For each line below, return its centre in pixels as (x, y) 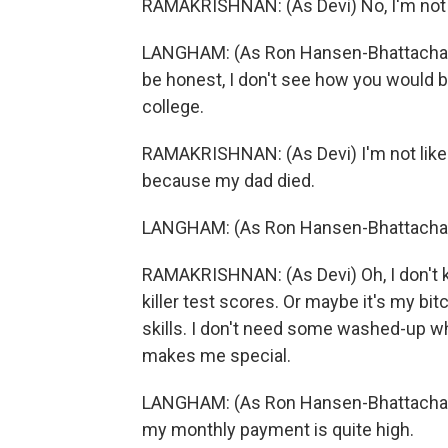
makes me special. (216, 355)
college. (173, 106)
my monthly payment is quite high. (278, 429)
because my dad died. (228, 180)
